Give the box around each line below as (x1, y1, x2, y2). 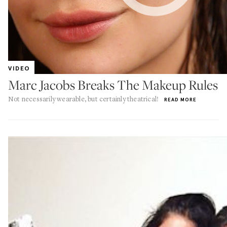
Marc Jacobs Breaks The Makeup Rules (8, 76, 218, 94)
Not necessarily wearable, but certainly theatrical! (8, 94, 159, 103)
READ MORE (164, 96, 197, 103)
